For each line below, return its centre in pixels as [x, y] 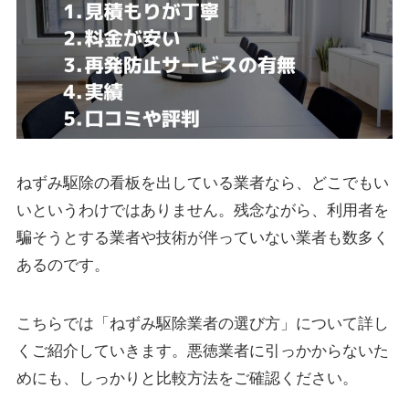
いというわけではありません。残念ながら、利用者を [202, 210]
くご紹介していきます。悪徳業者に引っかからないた [202, 351]
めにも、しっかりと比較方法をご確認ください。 [187, 378]
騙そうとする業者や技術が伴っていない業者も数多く [202, 237]
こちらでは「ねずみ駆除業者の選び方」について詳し [202, 323]
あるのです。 [63, 265]
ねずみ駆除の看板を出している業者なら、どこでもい [202, 183]
